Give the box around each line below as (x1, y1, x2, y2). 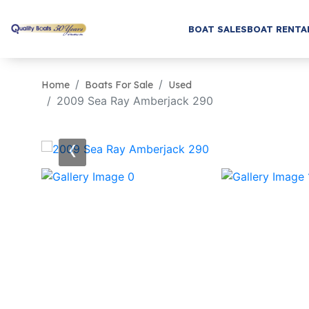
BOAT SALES (188, 23, 247, 34)
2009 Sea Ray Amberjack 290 (57, 93, 213, 108)
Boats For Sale (85, 78, 153, 91)
